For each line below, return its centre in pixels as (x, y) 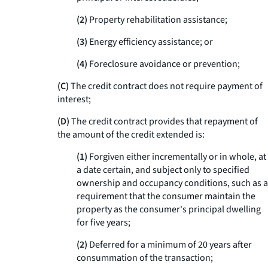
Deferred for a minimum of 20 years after (170, 245)
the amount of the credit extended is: (131, 135)
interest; (74, 99)
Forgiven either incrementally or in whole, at (177, 157)
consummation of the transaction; (145, 258)
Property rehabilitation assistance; (157, 20)
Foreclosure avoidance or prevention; (164, 64)
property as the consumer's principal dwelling (169, 209)
